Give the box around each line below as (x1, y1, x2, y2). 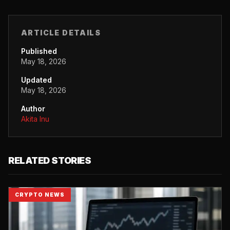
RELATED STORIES (8, 155, 91, 166)
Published (21, 46, 57, 55)
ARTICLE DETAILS (21, 28, 101, 37)
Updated (21, 75, 52, 84)
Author (21, 104, 45, 113)
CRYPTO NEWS (15, 191, 65, 198)
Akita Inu (21, 114, 49, 123)
